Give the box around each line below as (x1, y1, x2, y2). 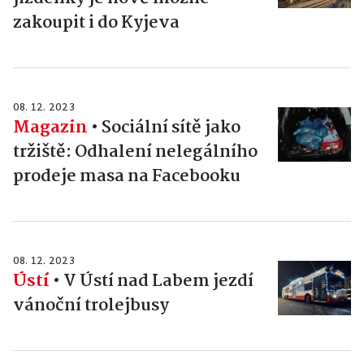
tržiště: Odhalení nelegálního (13, 137, 258, 166)
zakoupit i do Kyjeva (13, 8, 180, 37)
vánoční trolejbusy (13, 291, 169, 319)
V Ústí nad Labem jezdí (63, 266, 253, 295)
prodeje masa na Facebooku (13, 162, 240, 190)
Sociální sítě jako (102, 113, 240, 141)
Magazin (13, 113, 88, 141)
